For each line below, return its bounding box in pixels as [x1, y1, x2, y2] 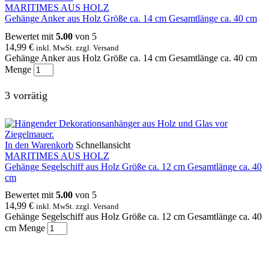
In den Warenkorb [5, 139, 73, 150]
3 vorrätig [5, 89, 47, 101]
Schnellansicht [76, 139, 130, 150]
